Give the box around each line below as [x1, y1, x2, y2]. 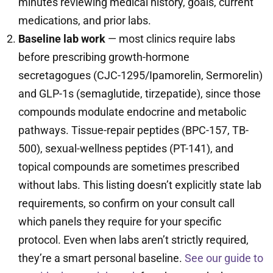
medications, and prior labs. [18, 14, 151, 27]
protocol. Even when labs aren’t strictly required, [18, 233, 249, 246]
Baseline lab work [18, 32, 105, 45]
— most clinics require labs [105, 32, 235, 45]
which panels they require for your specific [18, 215, 221, 228]
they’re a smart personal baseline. [18, 252, 185, 264]
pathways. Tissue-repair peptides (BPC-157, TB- [18, 124, 249, 136]
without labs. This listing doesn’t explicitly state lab [18, 179, 261, 191]
